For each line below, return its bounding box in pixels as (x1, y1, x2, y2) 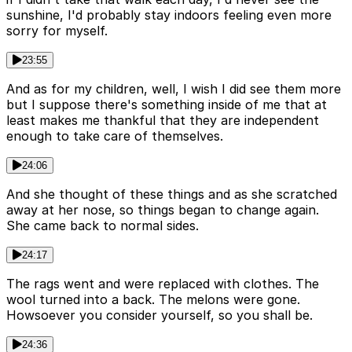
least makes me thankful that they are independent (6, 112, 319, 129)
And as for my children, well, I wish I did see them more (6, 81, 341, 97)
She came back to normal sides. (6, 218, 199, 234)
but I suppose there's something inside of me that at (6, 97, 327, 113)
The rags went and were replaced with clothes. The (6, 276, 319, 292)
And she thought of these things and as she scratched (6, 186, 337, 203)
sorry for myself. (6, 23, 108, 39)
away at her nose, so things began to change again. (6, 202, 319, 218)
